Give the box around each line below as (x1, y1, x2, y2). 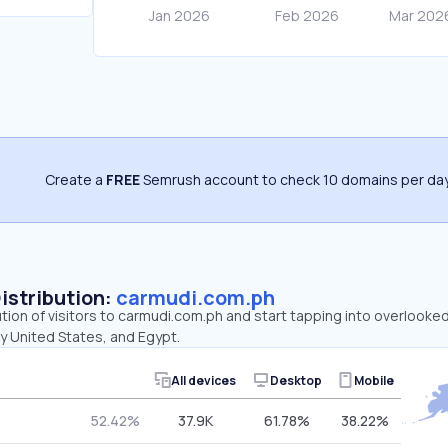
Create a (45, 170, 106, 189)
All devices (171, 371, 236, 389)
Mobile (353, 371, 394, 389)
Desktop (269, 371, 322, 389)
